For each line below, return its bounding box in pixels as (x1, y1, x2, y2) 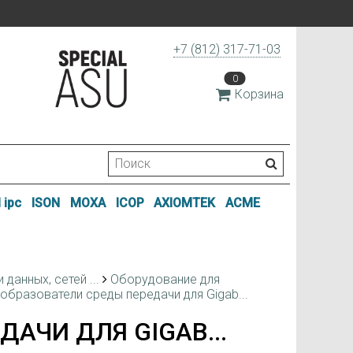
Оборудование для (110, 272, 220, 288)
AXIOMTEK (154, 195, 216, 211)
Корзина (235, 87, 284, 102)
